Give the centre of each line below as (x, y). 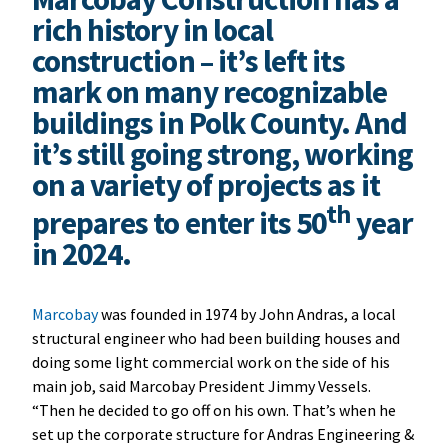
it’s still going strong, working (222, 153)
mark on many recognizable (209, 91)
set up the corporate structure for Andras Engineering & (222, 433)
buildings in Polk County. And (219, 122)
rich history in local (152, 29)
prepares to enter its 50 (179, 222)
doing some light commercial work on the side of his (210, 361)
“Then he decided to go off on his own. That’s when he (213, 409)
